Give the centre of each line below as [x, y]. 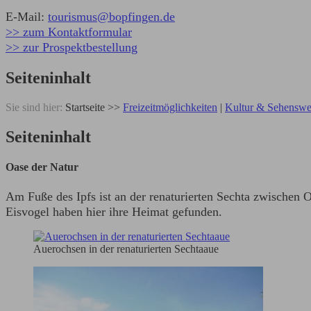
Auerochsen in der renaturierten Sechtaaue [126, 249]
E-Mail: [27, 17]
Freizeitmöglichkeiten [170, 108]
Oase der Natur [42, 167]
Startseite [85, 108]
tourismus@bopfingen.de [111, 17]
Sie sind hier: [34, 108]
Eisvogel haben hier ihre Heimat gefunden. [116, 211]
